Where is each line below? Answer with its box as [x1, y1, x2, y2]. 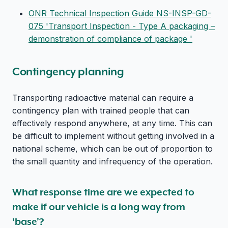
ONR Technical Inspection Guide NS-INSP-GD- [28, 8, 211, 19]
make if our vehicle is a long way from [12, 200, 185, 213]
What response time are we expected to [12, 185, 194, 198]
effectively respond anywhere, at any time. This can [12, 118, 212, 128]
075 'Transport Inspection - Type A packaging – [28, 21, 215, 32]
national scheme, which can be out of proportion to [12, 143, 213, 154]
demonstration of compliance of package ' [28, 34, 192, 44]
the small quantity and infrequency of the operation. [12, 156, 213, 166]
